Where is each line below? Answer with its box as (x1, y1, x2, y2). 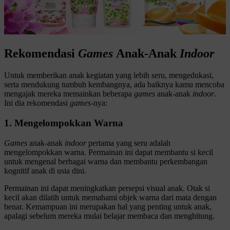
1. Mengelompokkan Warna (4, 117, 123, 128)
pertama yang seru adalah (86, 138, 170, 147)
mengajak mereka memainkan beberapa (4, 89, 134, 99)
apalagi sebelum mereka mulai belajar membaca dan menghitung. (4, 211, 215, 220)
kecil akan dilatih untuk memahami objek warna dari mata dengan (4, 193, 217, 202)
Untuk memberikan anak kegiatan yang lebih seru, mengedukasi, (4, 71, 214, 80)
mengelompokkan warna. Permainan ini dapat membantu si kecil (4, 147, 213, 157)
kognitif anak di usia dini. (4, 166, 86, 175)
